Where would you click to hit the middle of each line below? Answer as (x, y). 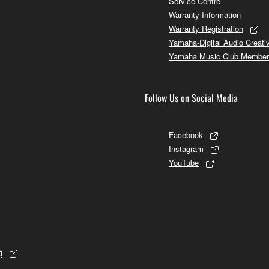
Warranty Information (205, 14)
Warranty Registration (206, 28)
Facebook (186, 134)
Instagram (186, 148)
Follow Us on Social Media (191, 98)
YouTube (184, 162)
